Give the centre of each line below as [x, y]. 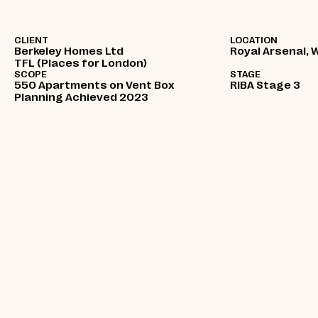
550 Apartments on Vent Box [94, 85]
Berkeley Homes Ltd [69, 51]
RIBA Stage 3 [265, 85]
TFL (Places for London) [81, 63]
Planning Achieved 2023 [81, 97]
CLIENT [31, 40]
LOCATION [253, 40]
